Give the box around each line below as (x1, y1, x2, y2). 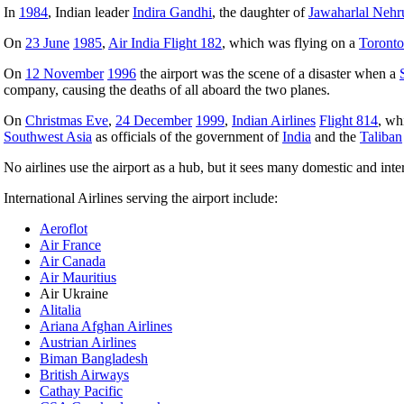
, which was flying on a (222, 34, 359, 50)
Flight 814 (319, 112, 378, 128)
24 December (115, 112, 192, 128)
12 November (25, 65, 104, 81)
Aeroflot (40, 220, 87, 236)
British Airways (40, 366, 129, 382)
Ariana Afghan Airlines (40, 317, 172, 334)
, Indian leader (48, 4, 133, 20)
